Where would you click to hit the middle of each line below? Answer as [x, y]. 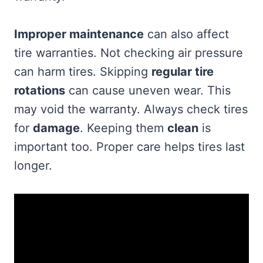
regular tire [183, 71]
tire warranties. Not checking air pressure [129, 53]
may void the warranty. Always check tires [131, 109]
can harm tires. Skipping [83, 71]
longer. [33, 165]
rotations [40, 90]
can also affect [186, 34]
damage [56, 128]
